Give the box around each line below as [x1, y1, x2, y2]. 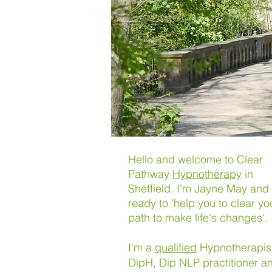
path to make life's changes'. [128, 211, 268, 225]
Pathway [128, 167, 172, 181]
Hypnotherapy [172, 167, 242, 181]
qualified [155, 240, 197, 254]
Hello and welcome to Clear [128, 152, 263, 166]
